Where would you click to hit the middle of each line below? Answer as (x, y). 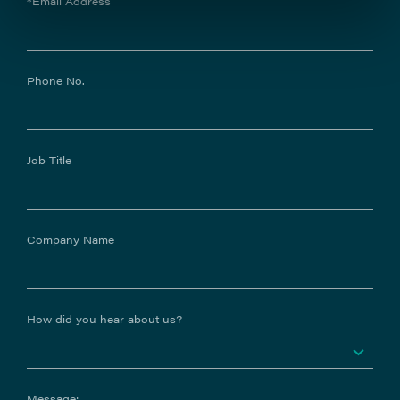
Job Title (49, 159)
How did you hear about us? (104, 318)
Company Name (71, 239)
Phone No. (56, 80)
